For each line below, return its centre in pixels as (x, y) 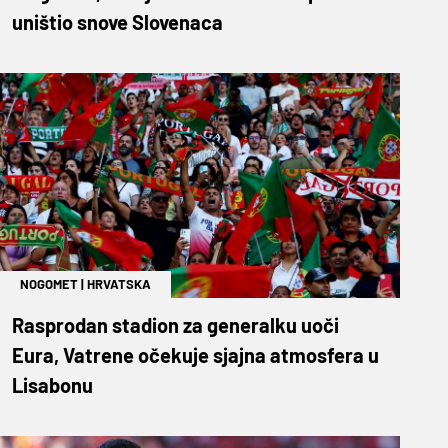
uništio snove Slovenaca (117, 21)
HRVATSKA (119, 283)
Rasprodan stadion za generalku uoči (175, 324)
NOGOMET (49, 283)
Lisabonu (52, 384)
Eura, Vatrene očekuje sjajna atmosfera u (195, 354)
